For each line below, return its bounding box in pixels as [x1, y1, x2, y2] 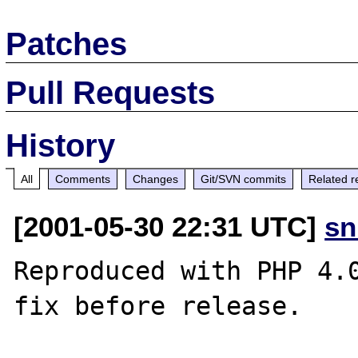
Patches [6, 26, 128, 62]
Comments [55, 172, 111, 185]
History [6, 127, 116, 163]
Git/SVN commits [201, 172, 287, 185]
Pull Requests [6, 74, 216, 110]
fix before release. [14, 291, 303, 320]
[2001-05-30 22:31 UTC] [14, 210, 325, 242]
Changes [133, 172, 179, 185]
